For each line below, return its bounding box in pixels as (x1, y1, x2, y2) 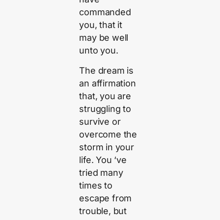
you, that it (79, 20, 123, 30)
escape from (79, 192, 132, 203)
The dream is (79, 65, 134, 76)
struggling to (79, 103, 131, 114)
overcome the (79, 129, 137, 139)
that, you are (79, 90, 131, 101)
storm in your (79, 141, 134, 152)
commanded (79, 7, 131, 18)
